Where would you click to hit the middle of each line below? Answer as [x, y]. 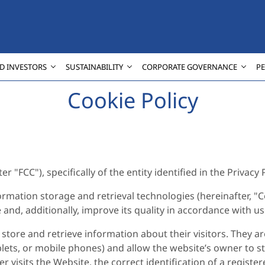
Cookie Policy [132, 100]
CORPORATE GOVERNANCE [189, 67]
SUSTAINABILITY [94, 67]
